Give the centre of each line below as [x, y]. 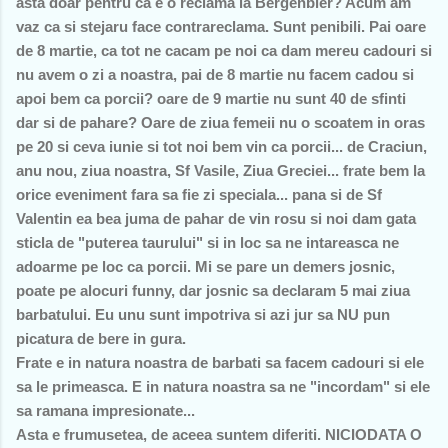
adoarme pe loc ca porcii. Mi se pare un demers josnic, [205, 266]
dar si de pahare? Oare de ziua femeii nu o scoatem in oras [220, 122]
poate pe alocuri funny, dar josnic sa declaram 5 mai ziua [213, 290]
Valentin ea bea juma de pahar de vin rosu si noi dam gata [216, 218]
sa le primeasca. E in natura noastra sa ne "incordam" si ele [223, 386]
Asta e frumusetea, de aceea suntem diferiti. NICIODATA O [219, 434]
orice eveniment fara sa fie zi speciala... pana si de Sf [199, 194]
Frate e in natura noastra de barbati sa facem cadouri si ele [220, 362]
